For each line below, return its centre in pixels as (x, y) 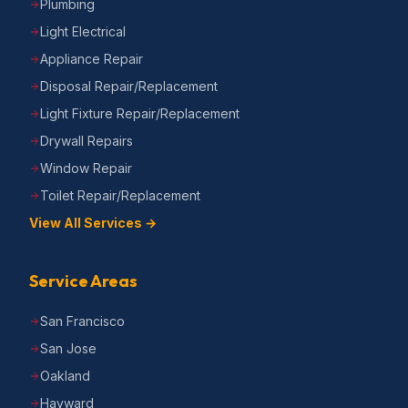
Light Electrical (83, 31)
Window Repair (86, 168)
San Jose (68, 348)
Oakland (65, 376)
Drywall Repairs (87, 141)
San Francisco (82, 321)
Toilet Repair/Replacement (120, 195)
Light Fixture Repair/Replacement (140, 113)
